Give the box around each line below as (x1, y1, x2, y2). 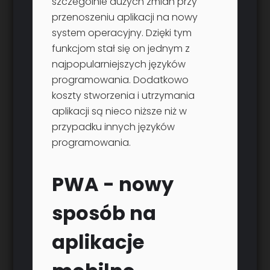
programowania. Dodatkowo (52, 73, 189, 87)
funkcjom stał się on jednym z (52, 42, 190, 56)
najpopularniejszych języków (52, 57, 186, 72)
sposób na (52, 199, 157, 227)
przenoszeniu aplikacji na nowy (52, 10, 198, 25)
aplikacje (52, 228, 145, 256)
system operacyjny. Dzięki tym (52, 26, 192, 40)
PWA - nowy (52, 171, 174, 198)
